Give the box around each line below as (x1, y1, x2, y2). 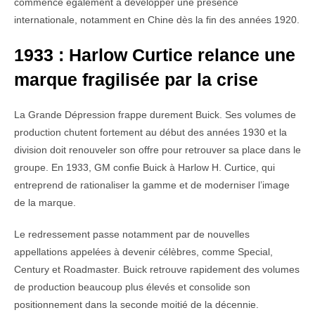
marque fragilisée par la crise (14, 70, 258, 90)
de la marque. (14, 197, 76, 209)
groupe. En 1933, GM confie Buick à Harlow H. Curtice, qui (14, 162, 275, 174)
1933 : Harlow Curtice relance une (14, 45, 295, 65)
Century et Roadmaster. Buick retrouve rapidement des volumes (14, 264, 300, 276)
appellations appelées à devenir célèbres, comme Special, (14, 246, 273, 258)
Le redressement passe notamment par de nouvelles (14, 229, 250, 240)
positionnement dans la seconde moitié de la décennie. (14, 299, 259, 311)
